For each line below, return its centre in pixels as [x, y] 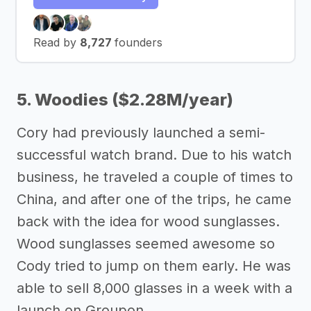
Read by [57, 42]
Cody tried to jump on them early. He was [154, 266]
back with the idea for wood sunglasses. [148, 221]
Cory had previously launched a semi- [141, 132]
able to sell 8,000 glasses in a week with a [154, 288]
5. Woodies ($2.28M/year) [125, 99]
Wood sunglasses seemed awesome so [146, 243]
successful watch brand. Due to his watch [154, 154]
